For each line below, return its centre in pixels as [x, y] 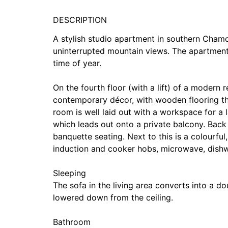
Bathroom [72, 222]
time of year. [77, 63]
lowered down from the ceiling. [113, 197]
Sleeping [69, 173]
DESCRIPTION [80, 20]
